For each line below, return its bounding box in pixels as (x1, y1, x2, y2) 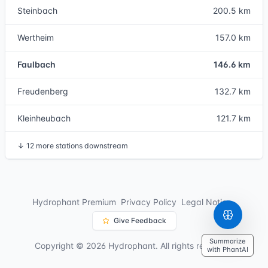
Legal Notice (181, 197, 232, 207)
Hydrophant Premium (32, 197, 116, 207)
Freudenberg (17, 86, 68, 96)
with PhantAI (207, 245, 248, 254)
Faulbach (17, 59, 56, 69)
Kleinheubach (17, 113, 71, 123)
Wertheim (17, 32, 54, 42)
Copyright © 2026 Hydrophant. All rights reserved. (35, 240, 233, 251)
